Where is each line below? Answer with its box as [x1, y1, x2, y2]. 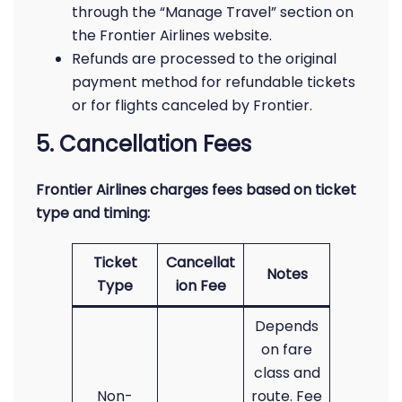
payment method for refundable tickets [72, 72, 355, 92]
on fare [261, 339, 312, 360]
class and [253, 363, 320, 383]
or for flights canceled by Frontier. [72, 95, 312, 116]
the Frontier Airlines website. [72, 25, 272, 46]
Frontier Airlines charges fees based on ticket [36, 179, 356, 200]
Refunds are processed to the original [72, 48, 336, 69]
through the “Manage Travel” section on [72, 2, 354, 22]
